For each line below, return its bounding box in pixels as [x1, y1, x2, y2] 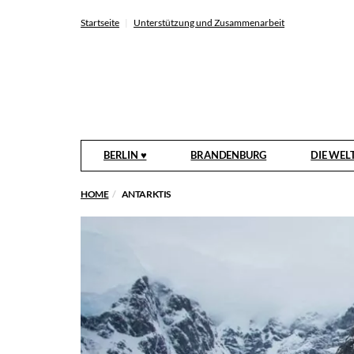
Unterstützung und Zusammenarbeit [134, 17, 284, 28]
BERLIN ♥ [104, 149, 147, 161]
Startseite [81, 17, 119, 28]
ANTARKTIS [121, 188, 171, 200]
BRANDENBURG [190, 149, 267, 161]
